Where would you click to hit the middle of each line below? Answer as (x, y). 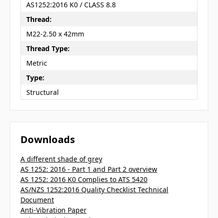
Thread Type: (48, 48)
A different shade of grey (61, 159)
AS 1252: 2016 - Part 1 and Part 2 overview (89, 169)
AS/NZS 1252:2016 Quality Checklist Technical (94, 190)
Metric (36, 63)
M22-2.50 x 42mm (55, 34)
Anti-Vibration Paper (54, 210)
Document (37, 200)
